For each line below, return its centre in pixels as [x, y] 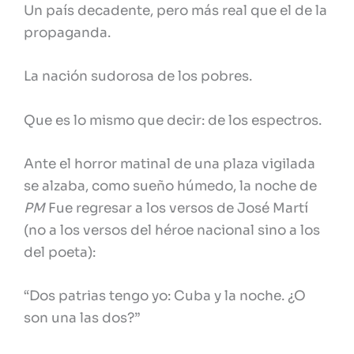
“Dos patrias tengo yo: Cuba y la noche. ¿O [165, 296]
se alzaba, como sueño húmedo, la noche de [170, 186]
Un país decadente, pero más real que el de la [175, 11]
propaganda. [67, 33]
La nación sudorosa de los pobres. [138, 77]
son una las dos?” [82, 318]
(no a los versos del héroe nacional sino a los [172, 230]
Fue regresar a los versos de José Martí [178, 208]
